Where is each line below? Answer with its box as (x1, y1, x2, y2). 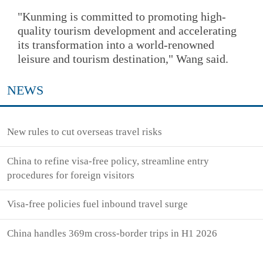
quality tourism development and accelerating (18, 24, 237, 38)
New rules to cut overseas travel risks (7, 126, 163, 137)
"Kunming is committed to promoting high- (18, 10, 226, 23)
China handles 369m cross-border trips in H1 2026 (7, 228, 218, 240)
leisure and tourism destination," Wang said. (18, 52, 228, 66)
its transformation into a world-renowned (18, 38, 214, 52)
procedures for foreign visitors (7, 169, 135, 181)
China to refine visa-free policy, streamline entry (7, 155, 210, 167)
